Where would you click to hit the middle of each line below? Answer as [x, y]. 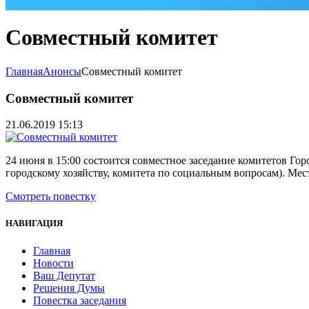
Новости [53, 263]
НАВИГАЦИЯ [34, 223]
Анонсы [62, 71]
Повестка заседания [80, 300]
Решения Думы [69, 288]
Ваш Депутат [64, 275]
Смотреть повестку [51, 197]
